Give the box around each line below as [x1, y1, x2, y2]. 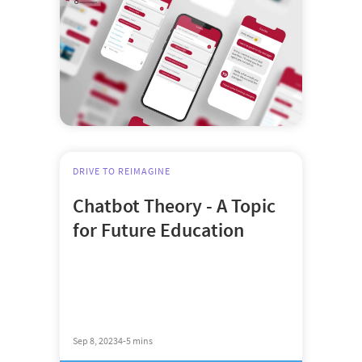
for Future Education [73, 217, 244, 243]
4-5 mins [118, 334, 153, 347]
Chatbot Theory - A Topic [73, 193, 276, 219]
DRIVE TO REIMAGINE [73, 165, 170, 178]
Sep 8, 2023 [73, 334, 118, 347]
